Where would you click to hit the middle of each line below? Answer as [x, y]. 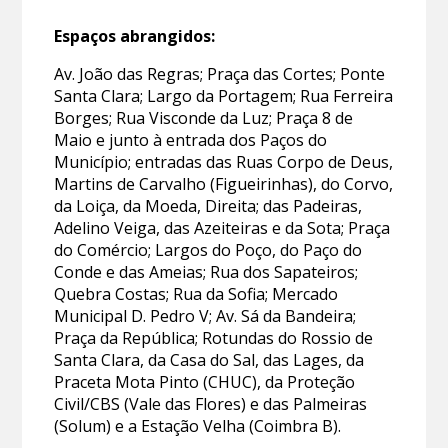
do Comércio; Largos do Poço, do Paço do [208, 249]
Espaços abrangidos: [135, 35]
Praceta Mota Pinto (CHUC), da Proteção [205, 381]
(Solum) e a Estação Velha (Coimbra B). [198, 425]
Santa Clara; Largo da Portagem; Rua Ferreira [224, 95]
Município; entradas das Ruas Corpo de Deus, [224, 161]
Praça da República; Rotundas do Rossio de [214, 337]
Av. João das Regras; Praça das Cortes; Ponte [220, 73]
